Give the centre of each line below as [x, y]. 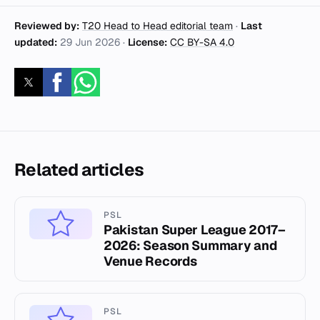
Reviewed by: [47, 26]
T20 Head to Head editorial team [157, 26]
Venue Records [150, 261]
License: [147, 42]
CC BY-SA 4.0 [202, 42]
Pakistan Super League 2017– [195, 230]
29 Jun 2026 [90, 42]
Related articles [79, 170]
